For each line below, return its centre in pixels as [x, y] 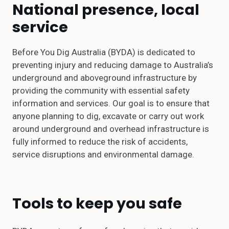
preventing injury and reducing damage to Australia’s [113, 65]
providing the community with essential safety [101, 90]
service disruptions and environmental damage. [103, 154]
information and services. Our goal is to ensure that [111, 103]
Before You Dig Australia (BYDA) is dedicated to [104, 52]
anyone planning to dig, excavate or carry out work [108, 116]
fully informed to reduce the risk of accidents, [100, 142]
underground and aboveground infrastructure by [105, 78]
